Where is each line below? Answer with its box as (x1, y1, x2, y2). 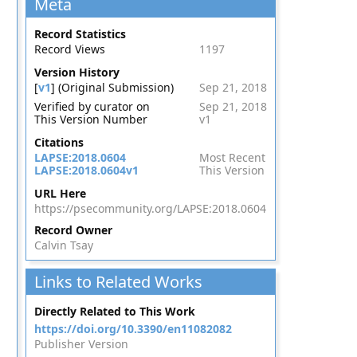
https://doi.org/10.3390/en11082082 (33, 321, 232, 336)
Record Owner (33, 222, 112, 237)
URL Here (33, 186, 86, 201)
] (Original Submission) (50, 80, 174, 95)
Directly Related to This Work (33, 304, 195, 319)
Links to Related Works (33, 271, 202, 292)
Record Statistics (33, 26, 126, 41)
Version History (33, 65, 120, 80)
